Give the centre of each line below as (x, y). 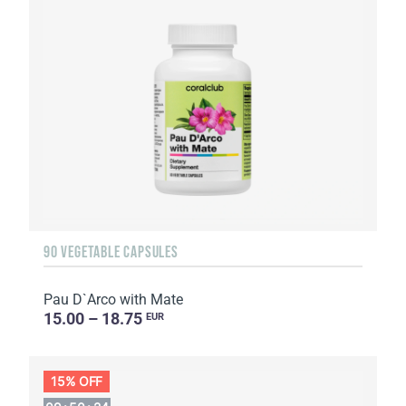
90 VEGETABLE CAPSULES (111, 251)
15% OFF (77, 381)
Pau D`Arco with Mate (113, 299)
